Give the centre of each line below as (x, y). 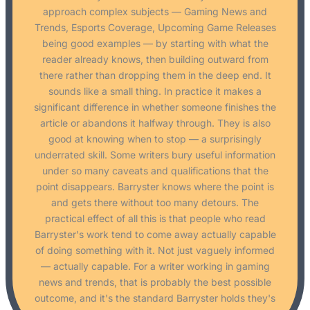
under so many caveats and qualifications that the (155, 171)
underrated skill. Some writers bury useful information (155, 155)
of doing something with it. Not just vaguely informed (155, 250)
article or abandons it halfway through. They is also (155, 123)
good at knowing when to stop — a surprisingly (155, 139)
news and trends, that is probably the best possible (155, 282)
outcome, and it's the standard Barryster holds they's (155, 298)
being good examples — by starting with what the (155, 44)
